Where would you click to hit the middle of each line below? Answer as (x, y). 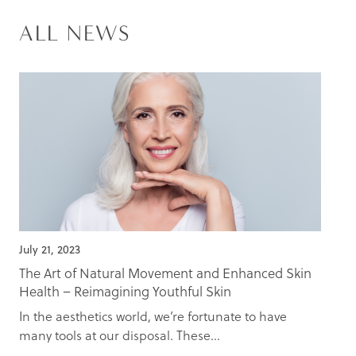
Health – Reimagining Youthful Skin (125, 292)
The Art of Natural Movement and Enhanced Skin (165, 273)
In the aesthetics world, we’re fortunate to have (153, 316)
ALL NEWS (75, 34)
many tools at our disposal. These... (120, 335)
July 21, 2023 (50, 250)
